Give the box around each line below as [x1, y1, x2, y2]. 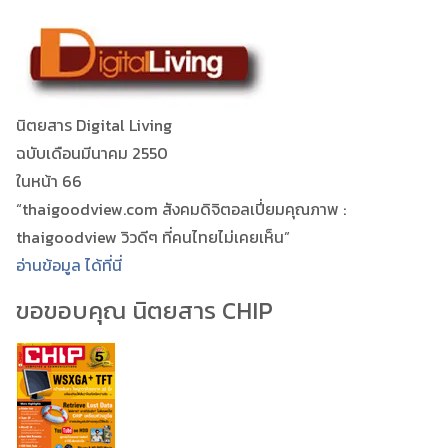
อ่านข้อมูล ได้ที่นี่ [16, 252, 122, 277]
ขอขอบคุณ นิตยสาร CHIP [16, 292, 273, 328]
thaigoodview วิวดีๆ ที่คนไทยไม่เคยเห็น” [16, 224, 290, 249]
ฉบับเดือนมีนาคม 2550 [16, 140, 168, 165]
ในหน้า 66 [16, 168, 82, 193]
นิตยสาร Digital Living [16, 112, 172, 137]
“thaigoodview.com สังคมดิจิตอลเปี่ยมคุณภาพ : [16, 196, 346, 221]
